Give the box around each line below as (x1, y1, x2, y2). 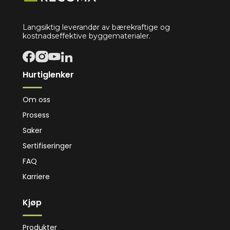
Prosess (23, 110, 50, 120)
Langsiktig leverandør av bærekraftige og (23, 23, 170, 32)
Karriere (23, 171, 50, 182)
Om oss (23, 94, 51, 105)
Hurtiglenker (23, 69, 74, 81)
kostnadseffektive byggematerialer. (23, 31, 151, 41)
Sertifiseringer (23, 141, 72, 151)
